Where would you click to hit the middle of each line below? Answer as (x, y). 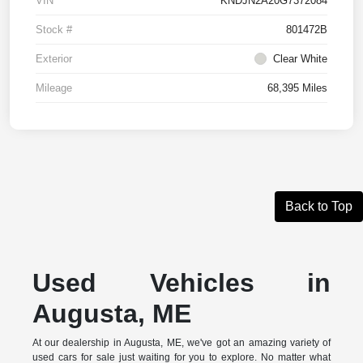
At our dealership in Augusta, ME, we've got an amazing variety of (181, 343)
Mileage (54, 88)
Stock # (54, 30)
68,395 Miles (297, 88)
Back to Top (319, 207)
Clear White (300, 59)
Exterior (54, 59)
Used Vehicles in (181, 283)
